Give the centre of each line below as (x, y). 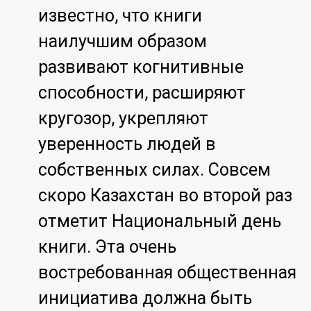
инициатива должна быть (145, 298)
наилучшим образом (123, 41)
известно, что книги (120, 15)
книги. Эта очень (108, 246)
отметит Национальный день (160, 221)
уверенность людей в (127, 144)
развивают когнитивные (141, 67)
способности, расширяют (142, 92)
